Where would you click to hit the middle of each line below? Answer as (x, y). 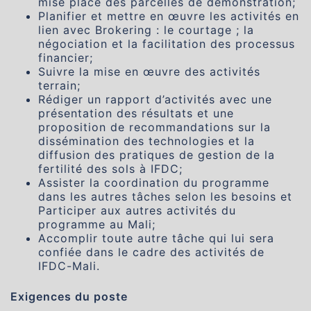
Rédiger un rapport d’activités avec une (155, 99)
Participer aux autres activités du (137, 210)
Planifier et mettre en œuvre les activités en (169, 16)
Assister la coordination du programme (154, 183)
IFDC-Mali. (69, 266)
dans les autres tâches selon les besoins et (165, 196)
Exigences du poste (69, 296)
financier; (66, 58)
